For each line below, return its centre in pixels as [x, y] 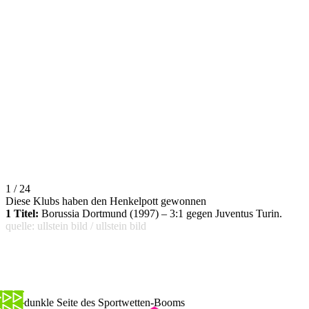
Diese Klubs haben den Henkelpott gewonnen [106, 201]
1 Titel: [22, 213]
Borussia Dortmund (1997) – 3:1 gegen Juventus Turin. [160, 213]
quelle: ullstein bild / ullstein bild [76, 226]
